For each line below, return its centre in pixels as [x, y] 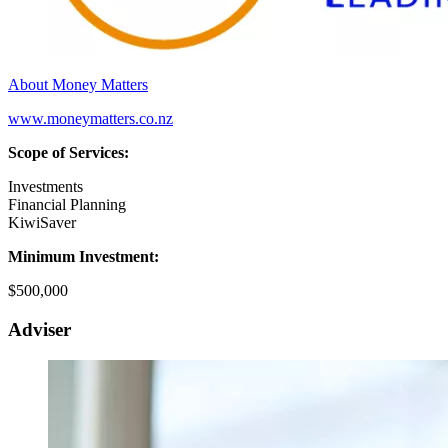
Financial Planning [67, 205]
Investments [45, 187]
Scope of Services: [68, 153]
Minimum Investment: [85, 257]
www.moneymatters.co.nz [90, 119]
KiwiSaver [42, 223]
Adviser [39, 329]
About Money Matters [78, 85]
